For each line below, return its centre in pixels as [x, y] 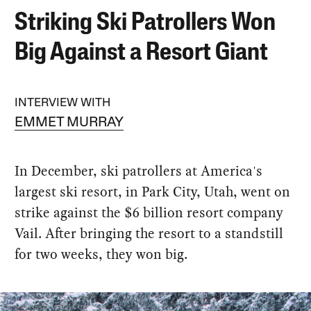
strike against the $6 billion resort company [149, 212]
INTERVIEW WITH [63, 103]
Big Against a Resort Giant [142, 53]
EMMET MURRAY [69, 123]
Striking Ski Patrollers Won [145, 23]
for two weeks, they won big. [101, 254]
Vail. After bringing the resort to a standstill [149, 233]
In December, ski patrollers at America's [139, 170]
